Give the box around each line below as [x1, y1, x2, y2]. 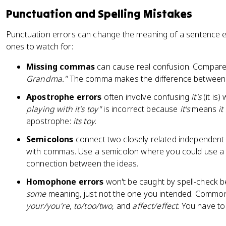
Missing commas [26, 61, 95, 72]
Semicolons [26, 134, 74, 145]
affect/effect [132, 200, 178, 211]
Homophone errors [26, 176, 104, 187]
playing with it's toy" [26, 103, 102, 115]
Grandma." [26, 73, 68, 84]
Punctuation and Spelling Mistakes [6, 7, 192, 21]
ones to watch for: [6, 41, 73, 52]
